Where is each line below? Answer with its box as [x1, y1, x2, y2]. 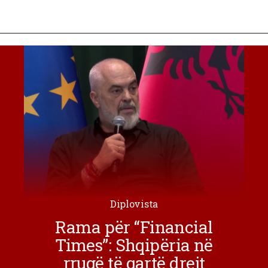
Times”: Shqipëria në [55, 234, 213, 257]
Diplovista [110, 197, 158, 211]
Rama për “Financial [55, 216, 213, 239]
